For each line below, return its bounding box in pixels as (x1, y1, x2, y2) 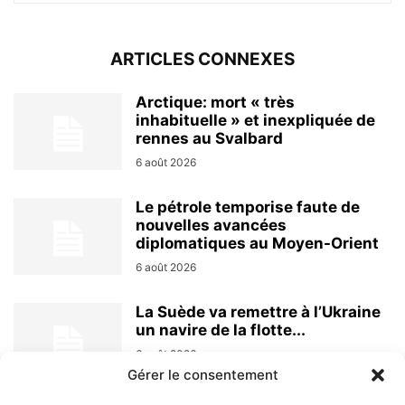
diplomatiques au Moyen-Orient (136, 234, 379, 253)
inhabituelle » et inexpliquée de (136, 111, 375, 130)
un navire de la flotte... (136, 321, 306, 340)
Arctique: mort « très (136, 93, 295, 112)
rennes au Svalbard (136, 129, 283, 148)
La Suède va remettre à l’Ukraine (136, 303, 381, 322)
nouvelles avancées (136, 216, 287, 235)
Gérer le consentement (127, 366, 278, 383)
